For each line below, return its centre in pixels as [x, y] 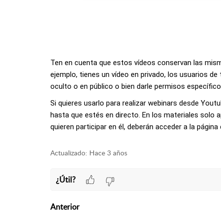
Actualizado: [69, 153]
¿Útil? [65, 179]
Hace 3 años [108, 153]
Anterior [65, 207]
